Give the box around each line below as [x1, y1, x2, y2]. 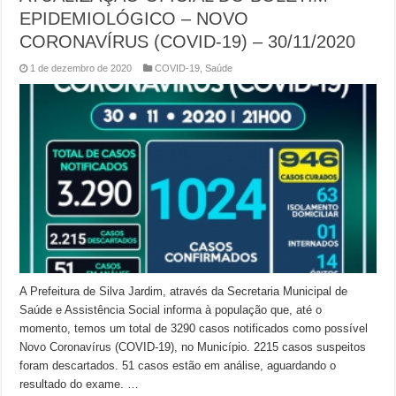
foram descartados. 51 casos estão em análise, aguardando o [19, 359, 337, 373]
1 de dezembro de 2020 [30, 62, 133, 73]
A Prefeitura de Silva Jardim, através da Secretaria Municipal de [19, 285, 348, 299]
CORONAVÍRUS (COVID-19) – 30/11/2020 [19, 31, 356, 51]
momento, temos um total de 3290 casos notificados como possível [19, 322, 369, 336]
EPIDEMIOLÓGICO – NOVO [19, 8, 249, 28]
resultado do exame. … [19, 377, 140, 392]
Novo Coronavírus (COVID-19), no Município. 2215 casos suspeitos [19, 340, 367, 354]
